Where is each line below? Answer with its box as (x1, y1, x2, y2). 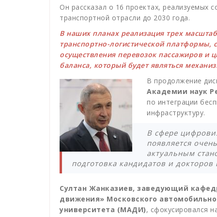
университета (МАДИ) (60, 205, 146, 215)
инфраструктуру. (147, 108, 205, 118)
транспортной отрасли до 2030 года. (60, 13, 190, 23)
